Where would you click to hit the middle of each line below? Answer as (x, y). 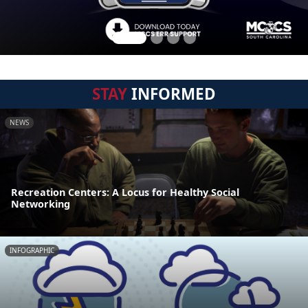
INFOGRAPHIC (32, 251)
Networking (41, 204)
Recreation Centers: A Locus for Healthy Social (125, 192)
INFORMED (172, 94)
